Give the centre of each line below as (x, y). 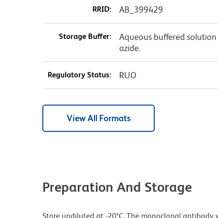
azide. (130, 48)
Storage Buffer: (85, 36)
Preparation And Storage (117, 187)
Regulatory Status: (79, 74)
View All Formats (99, 118)
